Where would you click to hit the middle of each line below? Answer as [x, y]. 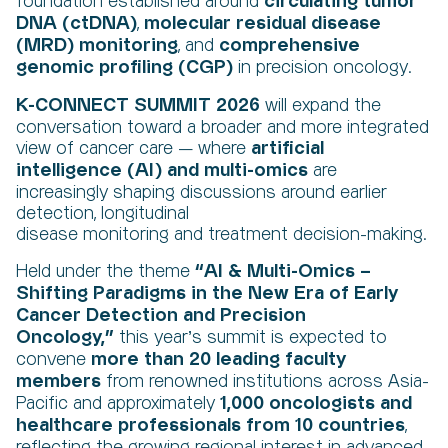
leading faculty [278, 359]
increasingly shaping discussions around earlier [201, 192]
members [58, 381]
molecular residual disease [262, 23]
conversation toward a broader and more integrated [222, 127]
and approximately [146, 403]
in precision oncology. [322, 67]
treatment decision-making [315, 234]
